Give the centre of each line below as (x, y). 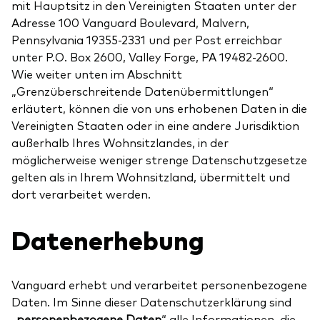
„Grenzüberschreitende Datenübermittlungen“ (142, 90)
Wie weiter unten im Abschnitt (97, 73)
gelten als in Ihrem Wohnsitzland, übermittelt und (151, 176)
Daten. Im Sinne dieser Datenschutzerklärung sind (151, 301)
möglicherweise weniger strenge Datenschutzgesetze (159, 159)
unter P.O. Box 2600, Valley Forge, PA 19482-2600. (150, 56)
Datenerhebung (108, 239)
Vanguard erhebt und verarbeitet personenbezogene (159, 284)
